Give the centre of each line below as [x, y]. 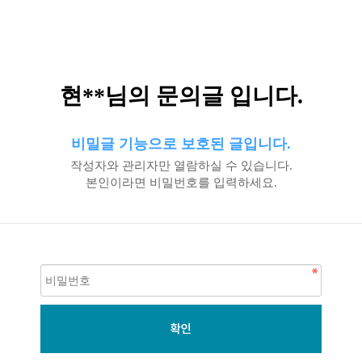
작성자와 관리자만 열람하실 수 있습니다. [181, 165]
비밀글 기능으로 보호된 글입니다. [181, 144]
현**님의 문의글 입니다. [181, 96]
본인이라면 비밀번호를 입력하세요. [181, 182]
